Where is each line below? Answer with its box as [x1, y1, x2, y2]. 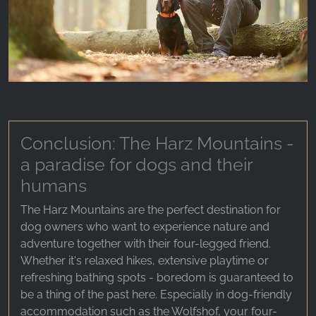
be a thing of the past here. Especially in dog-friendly [20, 288, 292, 302]
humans [20, 175, 87, 197]
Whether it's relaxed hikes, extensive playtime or [20, 254, 269, 268]
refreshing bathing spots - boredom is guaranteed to [20, 271, 293, 285]
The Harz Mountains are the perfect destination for [20, 203, 281, 217]
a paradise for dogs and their [20, 154, 253, 176]
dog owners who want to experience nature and [20, 220, 269, 234]
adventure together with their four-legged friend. [20, 237, 271, 251]
